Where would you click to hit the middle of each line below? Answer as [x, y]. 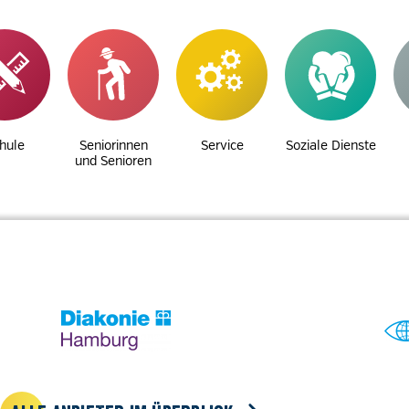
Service [222, 145]
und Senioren [113, 161]
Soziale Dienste [330, 145]
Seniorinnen [113, 145]
